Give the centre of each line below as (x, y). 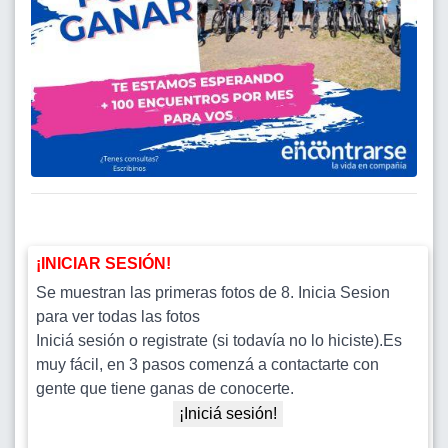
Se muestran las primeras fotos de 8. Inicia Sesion (213, 292)
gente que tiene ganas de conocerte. (165, 388)
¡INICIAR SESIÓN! (103, 263)
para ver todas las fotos (118, 316)
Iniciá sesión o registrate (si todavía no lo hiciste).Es (219, 340)
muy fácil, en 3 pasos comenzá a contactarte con (207, 364)
